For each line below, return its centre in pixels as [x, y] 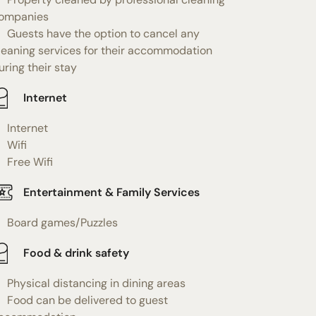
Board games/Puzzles [62, 222]
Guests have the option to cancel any [103, 33]
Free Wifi [30, 162]
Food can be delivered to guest [87, 300]
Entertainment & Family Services [111, 193]
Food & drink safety [76, 253]
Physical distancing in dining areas [96, 283]
